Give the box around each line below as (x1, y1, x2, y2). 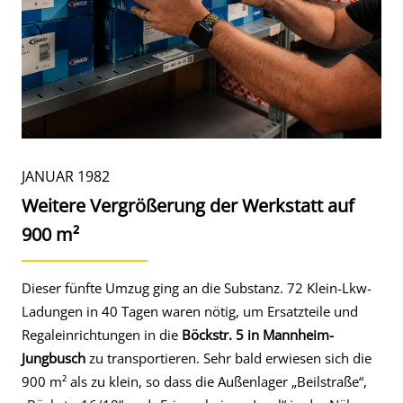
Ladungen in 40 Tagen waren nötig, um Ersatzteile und (22, 302, 358, 320)
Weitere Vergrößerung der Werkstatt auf (22, 193, 354, 218)
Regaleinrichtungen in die (22, 326, 182, 344)
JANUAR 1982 (22, 166, 110, 186)
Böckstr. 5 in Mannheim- (182, 326, 334, 344)
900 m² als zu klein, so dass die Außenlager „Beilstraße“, (22, 372, 367, 390)
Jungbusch (22, 349, 85, 367)
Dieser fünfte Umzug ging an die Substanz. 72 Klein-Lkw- (22, 279, 372, 297)
